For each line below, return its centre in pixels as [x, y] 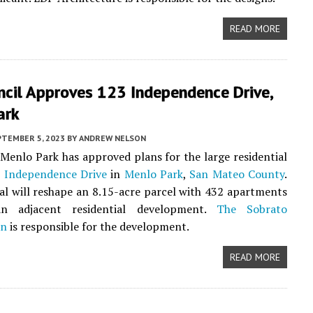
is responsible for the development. [98, 226]
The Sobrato [252, 209]
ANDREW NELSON [112, 138]
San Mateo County [237, 174]
